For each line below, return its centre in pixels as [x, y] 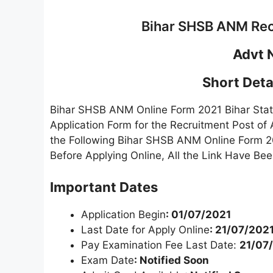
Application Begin [123, 214]
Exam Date [108, 260]
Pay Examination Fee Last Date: [160, 245]
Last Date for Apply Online [145, 229]
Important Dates [104, 187]
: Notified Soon [172, 260]
